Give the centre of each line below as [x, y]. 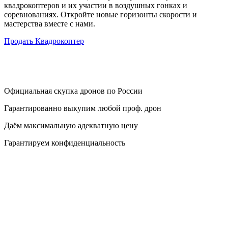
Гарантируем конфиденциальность [65, 143]
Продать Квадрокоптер [44, 41]
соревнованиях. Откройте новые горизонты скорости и [101, 15]
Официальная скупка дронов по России [73, 91]
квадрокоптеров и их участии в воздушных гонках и [96, 5]
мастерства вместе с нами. [50, 24]
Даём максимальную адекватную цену [71, 125]
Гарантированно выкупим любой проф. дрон [83, 108]
